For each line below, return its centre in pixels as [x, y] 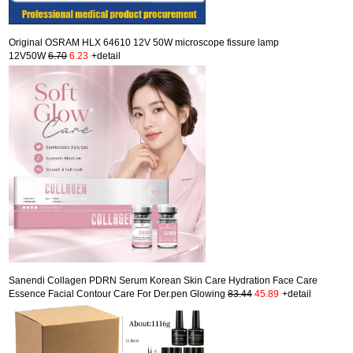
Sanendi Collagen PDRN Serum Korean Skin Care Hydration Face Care [163, 280]
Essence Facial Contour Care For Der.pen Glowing [118, 294]
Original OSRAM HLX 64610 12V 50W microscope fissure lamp [144, 42]
